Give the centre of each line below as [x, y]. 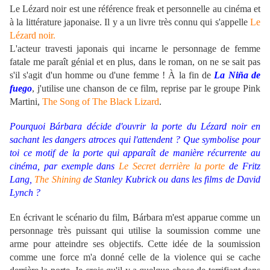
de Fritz [243, 166]
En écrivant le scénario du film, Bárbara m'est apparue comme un [135, 218]
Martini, [26, 102]
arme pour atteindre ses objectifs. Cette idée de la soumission [135, 244]
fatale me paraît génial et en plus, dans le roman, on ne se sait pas [135, 62]
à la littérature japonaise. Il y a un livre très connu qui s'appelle [130, 22]
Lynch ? [25, 193]
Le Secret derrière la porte [172, 166]
